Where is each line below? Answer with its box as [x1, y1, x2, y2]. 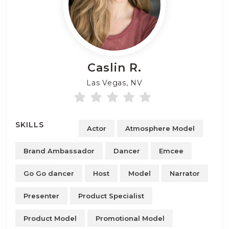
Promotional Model [96, 214, 165, 222]
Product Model [24, 214, 77, 222]
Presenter [24, 192, 59, 200]
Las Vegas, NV [86, 78, 143, 87]
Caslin [87, 61, 129, 75]
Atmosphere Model [125, 124, 195, 132]
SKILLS [15, 120, 44, 129]
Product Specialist [78, 192, 144, 200]
